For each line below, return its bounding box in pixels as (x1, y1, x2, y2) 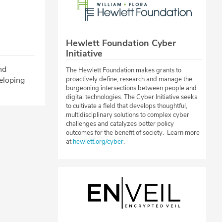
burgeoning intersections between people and (66, 84, 197, 93)
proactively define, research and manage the (66, 75, 192, 84)
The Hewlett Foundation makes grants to (66, 66, 181, 75)
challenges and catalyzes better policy (66, 119, 174, 129)
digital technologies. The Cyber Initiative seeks (66, 93, 197, 102)
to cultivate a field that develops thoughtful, (66, 102, 187, 111)
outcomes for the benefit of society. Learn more (66, 128, 200, 138)
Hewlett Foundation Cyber (66, 37, 176, 50)
